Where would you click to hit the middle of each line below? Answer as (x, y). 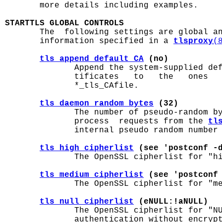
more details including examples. (102, 5)
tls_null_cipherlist (87, 202)
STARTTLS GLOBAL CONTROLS (64, 23)
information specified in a (89, 41)
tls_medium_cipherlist (92, 175)
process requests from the (107, 121)
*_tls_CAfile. (72, 86)
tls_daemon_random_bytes (97, 104)
